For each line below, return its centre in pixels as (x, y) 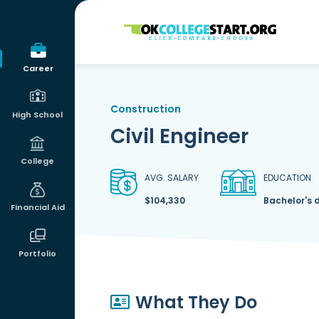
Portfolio (37, 253)
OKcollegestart (165, 27)
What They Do (196, 302)
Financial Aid (37, 207)
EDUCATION (287, 178)
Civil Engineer (179, 136)
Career (38, 68)
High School (37, 115)
